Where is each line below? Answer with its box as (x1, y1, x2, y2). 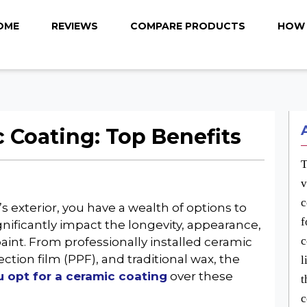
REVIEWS (51, 20, 98, 32)
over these (167, 269, 233, 283)
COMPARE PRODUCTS (130, 20, 245, 32)
